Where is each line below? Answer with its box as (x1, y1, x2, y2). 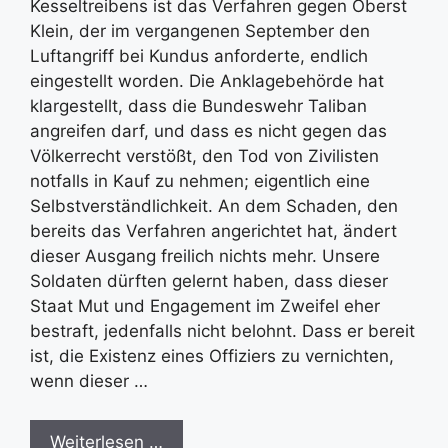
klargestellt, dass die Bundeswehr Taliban (30, 96, 367, 116)
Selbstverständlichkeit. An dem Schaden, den (30, 196, 398, 216)
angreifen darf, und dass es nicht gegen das (30, 121, 387, 141)
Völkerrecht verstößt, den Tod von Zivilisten (30, 146, 379, 166)
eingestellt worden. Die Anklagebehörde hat (30, 71, 384, 91)
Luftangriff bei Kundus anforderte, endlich (30, 46, 368, 66)
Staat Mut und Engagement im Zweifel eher (30, 296, 380, 316)
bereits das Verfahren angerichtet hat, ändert (30, 221, 397, 241)
